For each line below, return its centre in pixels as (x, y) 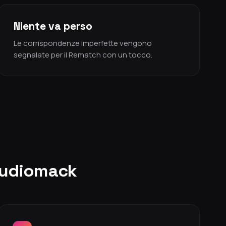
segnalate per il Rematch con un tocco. (83, 55)
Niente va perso (53, 26)
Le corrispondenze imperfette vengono (83, 43)
